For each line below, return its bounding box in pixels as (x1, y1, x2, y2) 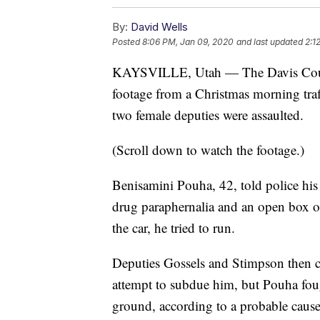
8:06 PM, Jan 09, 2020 (142, 36, 234, 47)
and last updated (236, 36, 303, 47)
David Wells (131, 19, 188, 34)
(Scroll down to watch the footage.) (112, 140, 304, 159)
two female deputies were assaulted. (112, 105, 304, 124)
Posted (112, 36, 142, 47)
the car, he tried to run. (112, 218, 235, 236)
